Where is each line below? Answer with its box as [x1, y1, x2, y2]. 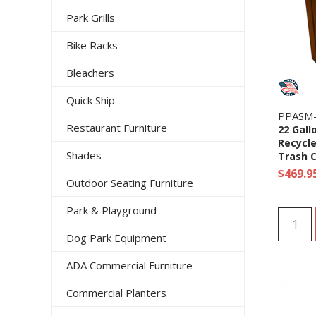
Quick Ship [66, 93, 115, 107]
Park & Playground [66, 203, 157, 217]
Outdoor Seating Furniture [66, 176, 193, 190]
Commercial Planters [66, 286, 166, 300]
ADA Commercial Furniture [66, 258, 193, 272]
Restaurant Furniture [66, 121, 167, 135]
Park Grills [66, 11, 115, 25]
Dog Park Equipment [66, 231, 166, 245]
